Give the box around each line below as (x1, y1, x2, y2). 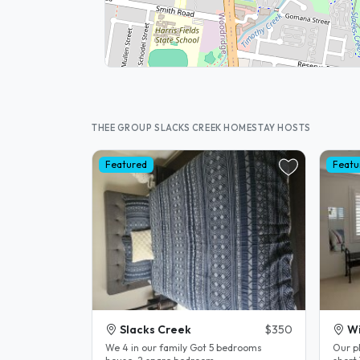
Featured (104, 158, 147, 171)
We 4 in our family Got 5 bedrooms (105, 342, 190, 354)
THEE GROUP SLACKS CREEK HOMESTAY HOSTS (92, 121, 311, 133)
